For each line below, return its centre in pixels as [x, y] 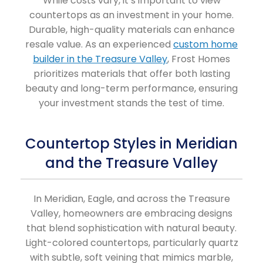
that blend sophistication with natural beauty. [131, 228]
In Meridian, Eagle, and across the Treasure [131, 199]
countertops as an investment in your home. [131, 15]
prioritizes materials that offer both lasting [131, 74]
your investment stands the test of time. [131, 103]
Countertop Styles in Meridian [131, 144]
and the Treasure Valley [131, 163]
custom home [205, 45]
